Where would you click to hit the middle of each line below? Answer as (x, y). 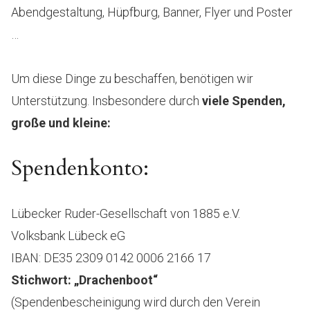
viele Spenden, (244, 100)
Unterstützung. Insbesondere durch (107, 100)
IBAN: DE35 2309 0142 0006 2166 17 (111, 257)
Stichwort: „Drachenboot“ (84, 280)
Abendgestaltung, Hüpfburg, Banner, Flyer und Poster (152, 12)
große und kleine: (61, 122)
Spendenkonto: (80, 168)
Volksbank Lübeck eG (68, 235)
